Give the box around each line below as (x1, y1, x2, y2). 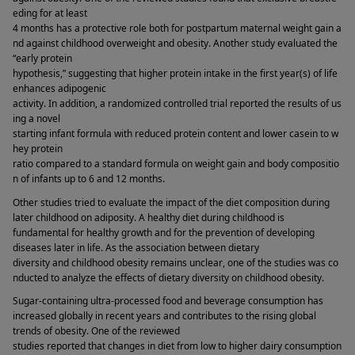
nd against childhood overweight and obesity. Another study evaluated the (13, 36, 338, 50)
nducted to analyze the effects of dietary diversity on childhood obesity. (13, 270, 326, 284)
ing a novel (13, 111, 60, 125)
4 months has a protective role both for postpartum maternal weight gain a (13, 21, 342, 35)
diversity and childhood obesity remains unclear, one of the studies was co (13, 255, 338, 269)
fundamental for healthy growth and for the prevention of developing (13, 225, 315, 239)
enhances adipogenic (13, 81, 106, 95)
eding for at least (13, 6, 87, 20)
